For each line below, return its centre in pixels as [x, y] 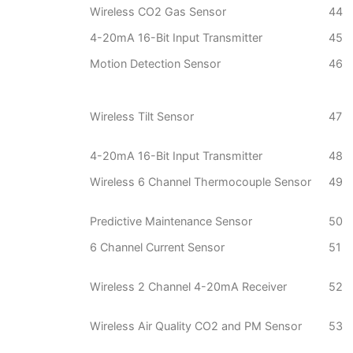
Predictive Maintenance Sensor [171, 221]
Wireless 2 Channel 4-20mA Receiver [188, 287]
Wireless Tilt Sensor [142, 117]
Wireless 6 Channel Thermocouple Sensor [201, 182]
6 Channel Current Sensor [157, 247]
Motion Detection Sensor [155, 64]
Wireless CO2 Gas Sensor [158, 12]
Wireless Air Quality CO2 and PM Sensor [196, 326]
